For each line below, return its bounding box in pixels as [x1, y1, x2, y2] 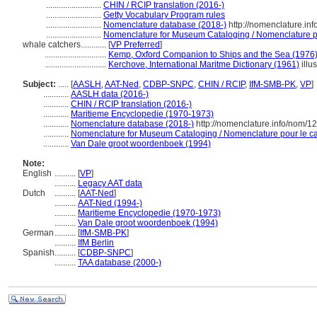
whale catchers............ [23, 40, 108, 50]
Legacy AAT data [78, 178, 142, 188]
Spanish [23, 248, 54, 258]
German [23, 228, 54, 238]
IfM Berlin [78, 238, 114, 248]
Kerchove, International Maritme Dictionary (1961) [108, 59, 299, 69]
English [23, 168, 52, 178]
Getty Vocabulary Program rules [103, 10, 225, 20]
